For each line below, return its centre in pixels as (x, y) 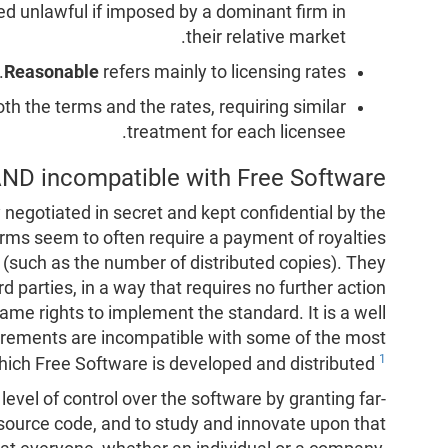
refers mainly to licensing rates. (223, 71)
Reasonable (52, 71)
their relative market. (266, 36)
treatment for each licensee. (237, 131)
